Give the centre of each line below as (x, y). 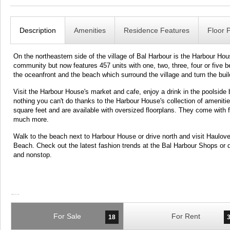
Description (38, 30)
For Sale (67, 216)
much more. (31, 119)
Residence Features (157, 30)
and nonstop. (33, 155)
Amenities (90, 30)
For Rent (186, 216)
